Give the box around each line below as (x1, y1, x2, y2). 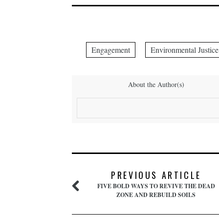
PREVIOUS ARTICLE (111, 169, 201, 181)
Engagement (91, 44, 130, 55)
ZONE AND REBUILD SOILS (116, 191, 196, 199)
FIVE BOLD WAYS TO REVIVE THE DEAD (97, 182, 215, 190)
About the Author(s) (128, 80, 184, 89)
